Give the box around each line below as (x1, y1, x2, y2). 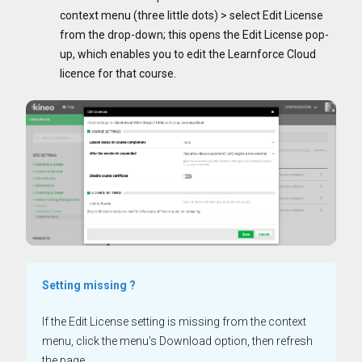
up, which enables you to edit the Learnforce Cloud (60, 47, 316, 61)
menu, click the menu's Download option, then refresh (42, 335, 313, 348)
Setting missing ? (42, 279, 136, 293)
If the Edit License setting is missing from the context (42, 315, 306, 329)
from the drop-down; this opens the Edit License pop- (60, 27, 329, 41)
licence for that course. (60, 66, 179, 80)
